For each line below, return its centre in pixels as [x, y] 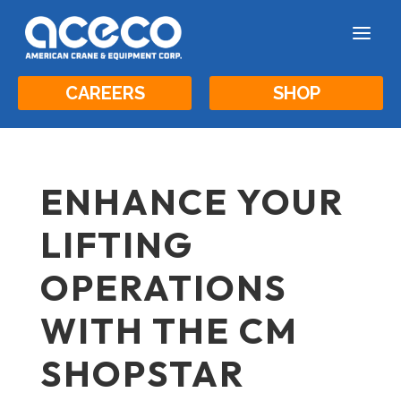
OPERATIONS [163, 287]
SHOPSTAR [142, 373]
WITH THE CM [169, 330]
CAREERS [105, 93]
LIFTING [116, 244]
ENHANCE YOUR [192, 201]
